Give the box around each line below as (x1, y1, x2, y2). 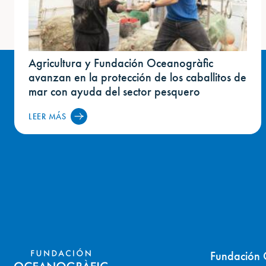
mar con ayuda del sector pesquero (28, 83, 200, 99)
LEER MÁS (28, 110, 66, 122)
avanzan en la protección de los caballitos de (28, 69, 246, 85)
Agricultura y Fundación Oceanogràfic (28, 55, 213, 71)
